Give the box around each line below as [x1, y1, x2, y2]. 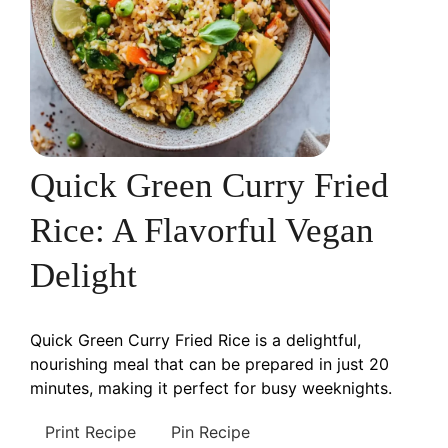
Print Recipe [45, 422, 136, 443]
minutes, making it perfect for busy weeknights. [30, 378, 392, 399]
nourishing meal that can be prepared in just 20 [30, 354, 389, 375]
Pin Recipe [171, 422, 250, 443]
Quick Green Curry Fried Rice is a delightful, [30, 330, 361, 351]
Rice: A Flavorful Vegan [30, 211, 374, 251]
